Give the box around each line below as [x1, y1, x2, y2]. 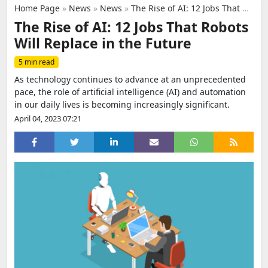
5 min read [19, 57, 54, 67]
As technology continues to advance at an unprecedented [14, 74, 246, 85]
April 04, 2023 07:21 [14, 113, 81, 124]
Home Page [14, 2, 60, 14]
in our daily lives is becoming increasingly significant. [14, 99, 230, 110]
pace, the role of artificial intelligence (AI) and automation [14, 86, 246, 98]
